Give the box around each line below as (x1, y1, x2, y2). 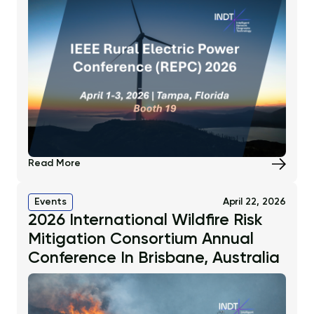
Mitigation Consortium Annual (28, 231, 254, 247)
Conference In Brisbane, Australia (28, 250, 280, 266)
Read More (28, 158, 81, 168)
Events (34, 196, 67, 207)
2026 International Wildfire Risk (28, 212, 262, 228)
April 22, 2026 (222, 196, 286, 207)
